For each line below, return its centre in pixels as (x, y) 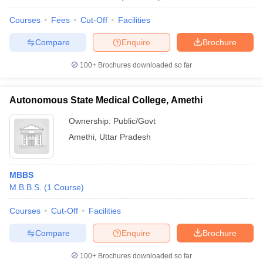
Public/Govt (134, 121)
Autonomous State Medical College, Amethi (106, 100)
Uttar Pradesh (125, 137)
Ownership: (91, 121)
